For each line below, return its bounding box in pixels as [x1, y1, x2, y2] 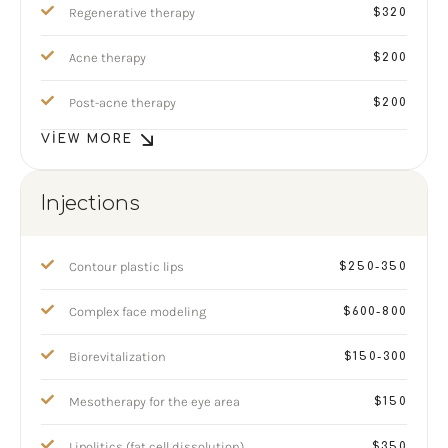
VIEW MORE [41, 132, 133, 146]
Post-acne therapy [69, 95, 176, 110]
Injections [41, 192, 140, 215]
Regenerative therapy [69, 5, 195, 20]
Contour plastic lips [69, 259, 184, 274]
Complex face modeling [69, 304, 206, 319]
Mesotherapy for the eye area [69, 394, 240, 409]
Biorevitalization [69, 349, 166, 364]
